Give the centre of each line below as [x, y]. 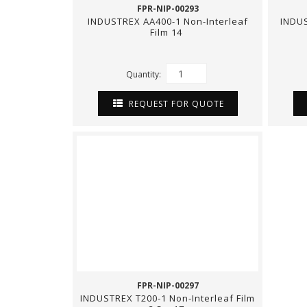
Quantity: [144, 74]
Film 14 [168, 32]
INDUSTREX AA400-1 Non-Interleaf [168, 21]
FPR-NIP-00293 [168, 9]
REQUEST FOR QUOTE [175, 103]
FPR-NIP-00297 [168, 285]
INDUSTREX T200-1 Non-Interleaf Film [168, 298]
